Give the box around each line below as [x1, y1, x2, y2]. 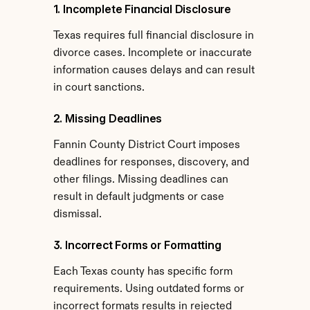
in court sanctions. [53, 82, 145, 93]
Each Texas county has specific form [53, 266, 232, 277]
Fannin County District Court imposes [53, 140, 240, 151]
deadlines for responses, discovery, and [53, 157, 249, 168]
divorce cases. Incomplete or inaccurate [53, 48, 252, 59]
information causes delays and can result [53, 65, 255, 76]
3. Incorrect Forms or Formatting [53, 238, 221, 252]
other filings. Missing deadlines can [53, 174, 228, 185]
